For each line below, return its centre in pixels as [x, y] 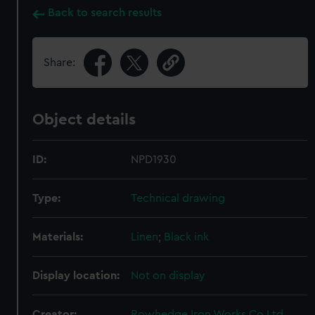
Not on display [168, 276]
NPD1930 [154, 160]
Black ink [187, 237]
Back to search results [105, 13]
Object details [84, 120]
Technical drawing [178, 198]
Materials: [58, 237]
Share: [60, 63]
